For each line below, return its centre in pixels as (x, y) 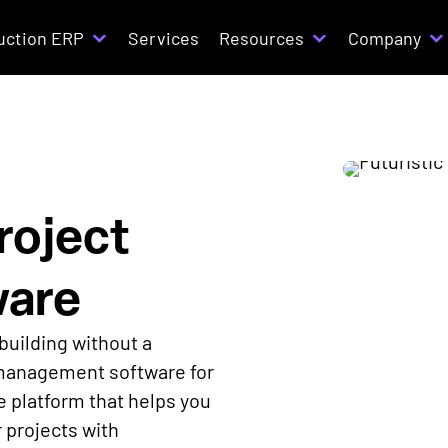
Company (385, 37)
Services (164, 37)
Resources (262, 37)
